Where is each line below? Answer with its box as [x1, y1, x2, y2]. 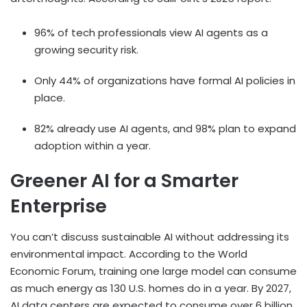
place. [34, 90, 65, 106]
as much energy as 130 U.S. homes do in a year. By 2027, [10, 280, 291, 295]
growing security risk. [34, 42, 138, 58]
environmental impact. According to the [10, 246, 218, 261]
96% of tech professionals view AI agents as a [34, 25, 268, 40]
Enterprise [10, 193, 107, 219]
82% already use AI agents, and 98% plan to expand [34, 121, 296, 136]
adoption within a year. [34, 138, 151, 153]
